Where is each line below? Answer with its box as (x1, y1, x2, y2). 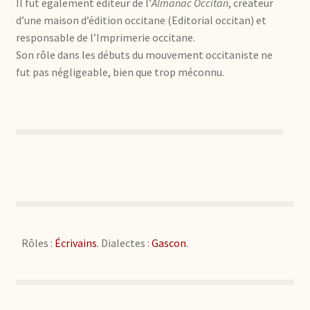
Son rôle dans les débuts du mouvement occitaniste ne (15, 47, 273, 62)
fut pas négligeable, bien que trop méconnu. (15, 64, 224, 79)
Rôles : (21, 236, 55, 250)
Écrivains (54, 236, 97, 250)
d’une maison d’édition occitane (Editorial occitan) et (15, 12, 266, 27)
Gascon (151, 236, 186, 250)
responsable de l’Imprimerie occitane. (15, 30, 195, 44)
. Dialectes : (96, 236, 152, 250)
